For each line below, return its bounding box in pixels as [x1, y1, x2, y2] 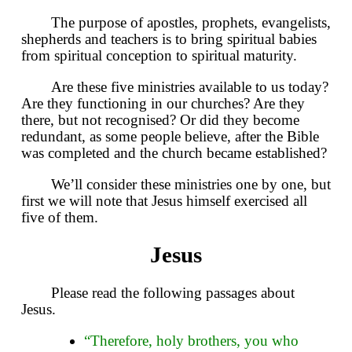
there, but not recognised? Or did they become [21, 112, 299, 129]
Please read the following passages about [51, 284, 295, 301]
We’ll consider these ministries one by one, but [51, 176, 331, 193]
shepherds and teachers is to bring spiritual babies [21, 31, 317, 48]
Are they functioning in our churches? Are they [21, 95, 305, 112]
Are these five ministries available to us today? [51, 79, 328, 96]
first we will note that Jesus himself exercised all [21, 192, 307, 210]
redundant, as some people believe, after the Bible [21, 128, 319, 145]
